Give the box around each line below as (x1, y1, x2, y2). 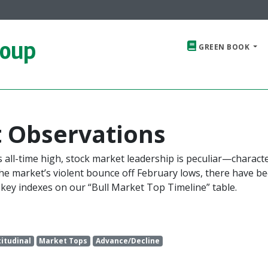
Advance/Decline (96, 235, 160, 246)
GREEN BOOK (196, 41, 252, 52)
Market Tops (39, 235, 88, 246)
